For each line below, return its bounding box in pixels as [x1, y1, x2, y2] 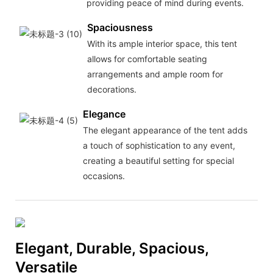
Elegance [82, 108, 126, 121]
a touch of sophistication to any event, [82, 140, 235, 151]
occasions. [82, 171, 125, 182]
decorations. [87, 84, 136, 95]
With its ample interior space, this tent [87, 38, 237, 49]
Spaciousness [87, 21, 153, 34]
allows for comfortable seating [87, 54, 207, 65]
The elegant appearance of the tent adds [82, 125, 247, 136]
